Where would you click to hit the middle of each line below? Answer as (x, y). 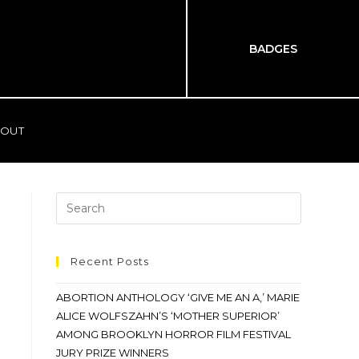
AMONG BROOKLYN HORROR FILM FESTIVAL (173, 334)
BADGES (274, 48)
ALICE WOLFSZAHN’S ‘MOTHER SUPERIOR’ (168, 316)
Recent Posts (110, 261)
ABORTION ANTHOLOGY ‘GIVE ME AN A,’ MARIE (178, 297)
